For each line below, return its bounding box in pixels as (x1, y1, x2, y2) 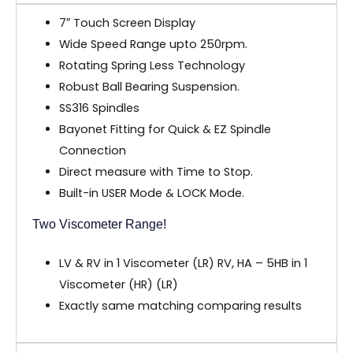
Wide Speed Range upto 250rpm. (58, 36, 247, 53)
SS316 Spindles (58, 100, 139, 117)
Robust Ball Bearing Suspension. (58, 79, 240, 95)
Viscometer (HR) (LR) (58, 277, 178, 293)
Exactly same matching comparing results (58, 298, 302, 314)
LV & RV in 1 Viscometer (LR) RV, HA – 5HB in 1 (58, 255, 307, 272)
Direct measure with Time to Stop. (58, 164, 253, 180)
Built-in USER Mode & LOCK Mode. (58, 185, 244, 202)
